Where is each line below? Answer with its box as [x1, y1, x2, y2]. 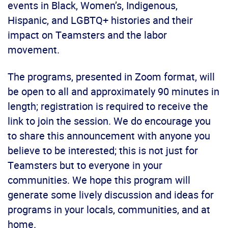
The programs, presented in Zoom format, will [8, 70, 215, 84]
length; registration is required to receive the [8, 99, 208, 113]
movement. [8, 43, 60, 57]
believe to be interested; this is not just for [8, 144, 198, 158]
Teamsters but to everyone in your [8, 158, 162, 173]
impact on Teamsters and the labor [8, 28, 167, 42]
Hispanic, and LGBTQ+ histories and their [8, 13, 193, 27]
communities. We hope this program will [8, 173, 190, 187]
